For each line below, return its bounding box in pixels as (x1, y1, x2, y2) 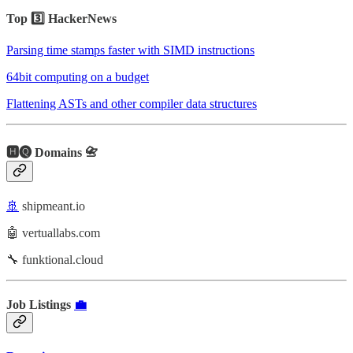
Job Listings (6, 297, 74, 311)
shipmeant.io (19, 199, 85, 213)
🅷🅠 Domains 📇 (6, 146, 98, 160)
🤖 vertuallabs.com (6, 225, 100, 240)
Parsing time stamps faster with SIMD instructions (6, 43, 255, 58)
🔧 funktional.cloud (6, 252, 103, 266)
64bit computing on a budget (6, 70, 149, 84)
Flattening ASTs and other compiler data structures (6, 97, 257, 111)
